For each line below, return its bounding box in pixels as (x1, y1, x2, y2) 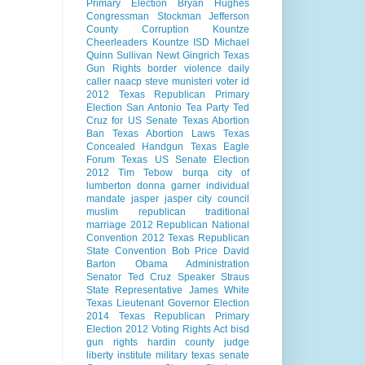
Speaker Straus (177, 271, 249, 284)
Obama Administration (134, 258, 249, 270)
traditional (205, 206, 249, 218)
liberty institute (86, 350, 152, 362)
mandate (86, 193, 125, 205)
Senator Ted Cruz (86, 271, 171, 284)
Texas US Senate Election (121, 154, 249, 166)
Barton (86, 258, 116, 270)
